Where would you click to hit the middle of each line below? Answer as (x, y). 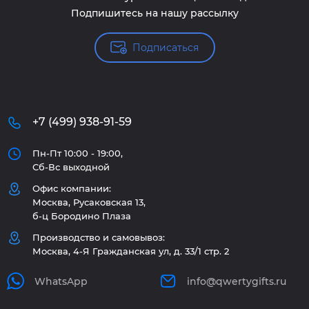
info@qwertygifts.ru (237, 281)
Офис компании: (72, 188)
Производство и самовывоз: (99, 237)
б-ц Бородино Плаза (82, 216)
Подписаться (166, 48)
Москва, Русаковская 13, (89, 202)
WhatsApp (61, 281)
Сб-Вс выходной (71, 167)
